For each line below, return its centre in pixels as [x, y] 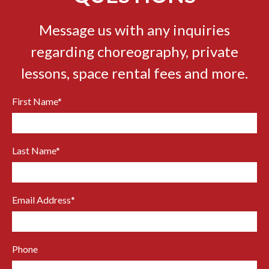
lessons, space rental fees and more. [134, 73]
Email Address [41, 200]
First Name [35, 101]
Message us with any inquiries [134, 30]
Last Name [34, 151]
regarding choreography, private [134, 52]
